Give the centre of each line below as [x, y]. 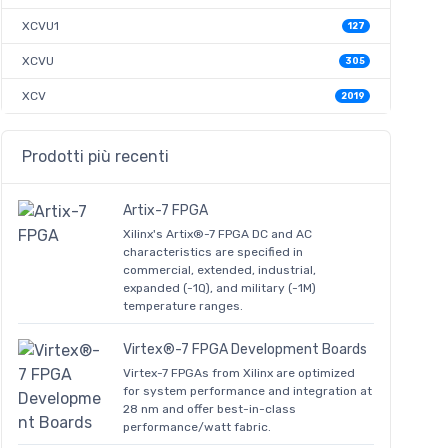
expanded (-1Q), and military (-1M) [219, 288]
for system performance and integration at [247, 390]
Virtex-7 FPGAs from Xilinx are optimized [239, 372]
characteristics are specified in [213, 252]
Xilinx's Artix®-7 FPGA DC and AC [217, 234]
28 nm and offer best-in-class [209, 408]
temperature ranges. [183, 306]
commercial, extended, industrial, [219, 270]
